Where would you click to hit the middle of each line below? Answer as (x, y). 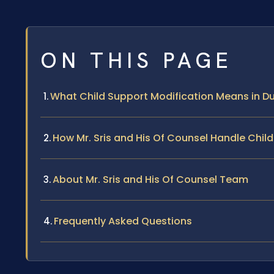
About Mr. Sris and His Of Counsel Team (150, 180)
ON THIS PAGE (136, 61)
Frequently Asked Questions (123, 221)
